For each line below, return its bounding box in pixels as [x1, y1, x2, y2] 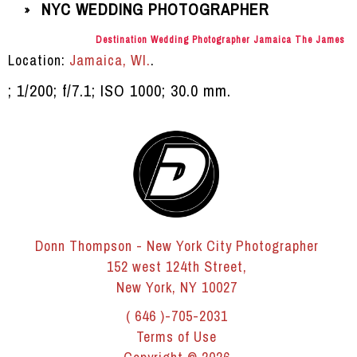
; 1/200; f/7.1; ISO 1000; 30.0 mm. [8, 80, 231, 102]
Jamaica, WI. [69, 50, 151, 71]
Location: [8, 50, 69, 71]
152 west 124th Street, [106, 257, 247, 277]
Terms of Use [136, 327, 217, 347]
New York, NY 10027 [116, 277, 237, 298]
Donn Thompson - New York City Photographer [34, 236, 319, 257]
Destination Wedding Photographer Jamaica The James [96, 33, 345, 47]
